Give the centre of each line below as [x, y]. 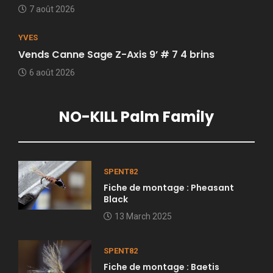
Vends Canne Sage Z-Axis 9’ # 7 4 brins [116, 55]
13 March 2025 [143, 217]
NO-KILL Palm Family [136, 117]
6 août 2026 [52, 73]
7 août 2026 [52, 9]
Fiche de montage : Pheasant [169, 188]
